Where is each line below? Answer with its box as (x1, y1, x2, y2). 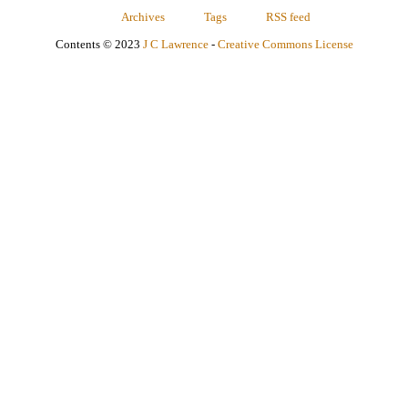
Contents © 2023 (55, 37, 143, 51)
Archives (120, 10, 165, 24)
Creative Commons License (217, 37, 353, 51)
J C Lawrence (142, 37, 209, 51)
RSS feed (265, 10, 311, 24)
